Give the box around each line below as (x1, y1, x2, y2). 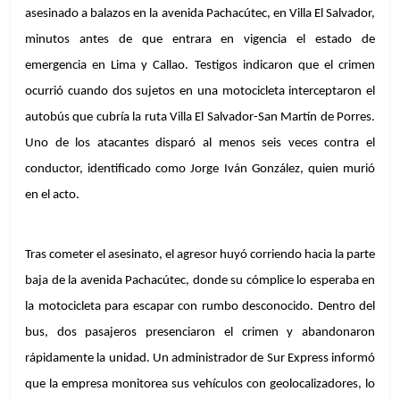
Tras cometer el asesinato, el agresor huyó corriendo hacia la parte (25, 248, 375, 262)
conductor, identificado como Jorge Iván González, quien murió (25, 162, 375, 177)
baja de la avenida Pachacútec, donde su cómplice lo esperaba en (25, 274, 375, 288)
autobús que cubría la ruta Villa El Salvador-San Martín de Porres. (25, 111, 375, 125)
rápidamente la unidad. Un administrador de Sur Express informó (25, 352, 375, 366)
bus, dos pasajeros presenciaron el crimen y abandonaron (25, 326, 375, 340)
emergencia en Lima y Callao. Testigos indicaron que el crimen (25, 59, 375, 73)
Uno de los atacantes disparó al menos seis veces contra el (25, 137, 375, 151)
